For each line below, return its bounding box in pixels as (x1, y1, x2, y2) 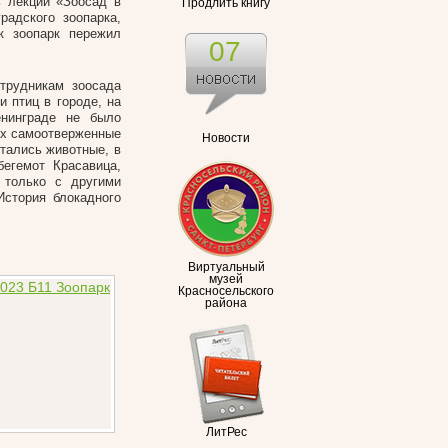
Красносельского (178, 285, 274, 297)
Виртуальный (187, 261, 265, 273)
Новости (202, 132, 250, 144)
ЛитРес (205, 426, 247, 438)
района (205, 297, 247, 309)
